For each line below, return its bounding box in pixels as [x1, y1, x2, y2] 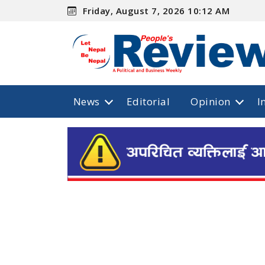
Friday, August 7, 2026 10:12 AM [80, 4, 230, 17]
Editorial [126, 94, 170, 108]
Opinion [190, 94, 231, 108]
